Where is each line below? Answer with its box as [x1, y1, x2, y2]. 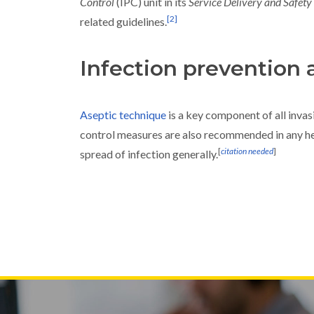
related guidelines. [80, 15, 167, 28]
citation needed [221, 146, 273, 156]
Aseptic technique [80, 108, 166, 121]
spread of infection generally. [80, 147, 218, 161]
